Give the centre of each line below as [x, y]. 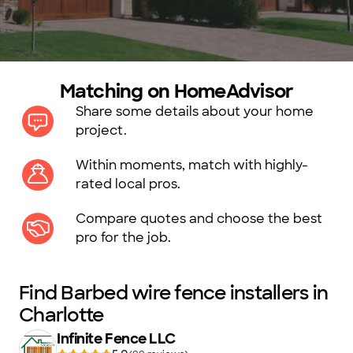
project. [101, 130]
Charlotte [61, 315]
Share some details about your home [195, 111]
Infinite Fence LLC [116, 339]
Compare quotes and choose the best [199, 219]
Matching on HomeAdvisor [176, 91]
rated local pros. [128, 184]
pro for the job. [123, 238]
